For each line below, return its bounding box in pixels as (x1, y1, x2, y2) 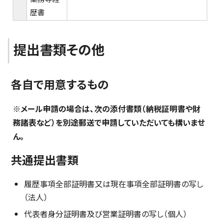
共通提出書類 (11, 152, 79, 168)
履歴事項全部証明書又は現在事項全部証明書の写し (24, 178, 203, 190)
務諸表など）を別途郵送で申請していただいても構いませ (13, 116, 205, 128)
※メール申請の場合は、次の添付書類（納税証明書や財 (13, 103, 200, 114)
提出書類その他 (13, 40, 105, 59)
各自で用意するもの (11, 76, 109, 92)
